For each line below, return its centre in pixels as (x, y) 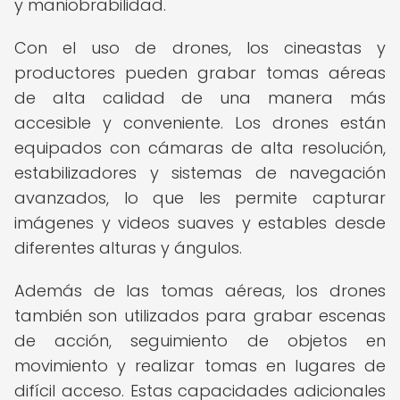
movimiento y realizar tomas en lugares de (200, 366)
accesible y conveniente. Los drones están (200, 123)
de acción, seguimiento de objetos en (200, 341)
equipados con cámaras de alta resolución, (200, 148)
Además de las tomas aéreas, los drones (200, 291)
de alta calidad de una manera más (200, 98)
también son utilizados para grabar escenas (200, 316)
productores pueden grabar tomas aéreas (200, 73)
